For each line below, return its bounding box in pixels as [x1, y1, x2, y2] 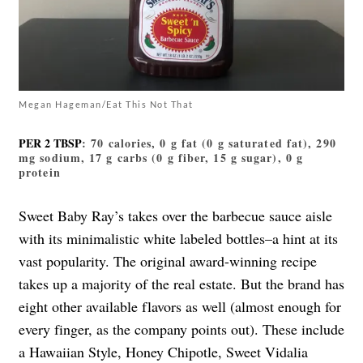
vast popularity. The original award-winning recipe [19, 250, 317, 271]
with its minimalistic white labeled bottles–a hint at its [19, 228, 338, 248]
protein [19, 163, 61, 181]
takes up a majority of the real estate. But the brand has [19, 273, 344, 293]
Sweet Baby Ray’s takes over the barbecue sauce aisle [19, 205, 332, 225]
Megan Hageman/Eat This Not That [19, 98, 194, 109]
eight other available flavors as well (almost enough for [19, 296, 341, 316]
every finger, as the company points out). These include [19, 318, 344, 339]
